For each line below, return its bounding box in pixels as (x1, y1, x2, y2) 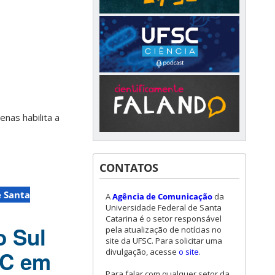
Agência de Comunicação (112, 190, 212, 202)
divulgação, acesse (106, 246, 179, 257)
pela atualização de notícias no (106, 223, 222, 235)
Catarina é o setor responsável (106, 212, 222, 224)
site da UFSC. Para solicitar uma (106, 234, 222, 246)
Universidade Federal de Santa (106, 201, 222, 213)
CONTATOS (99, 160, 158, 175)
